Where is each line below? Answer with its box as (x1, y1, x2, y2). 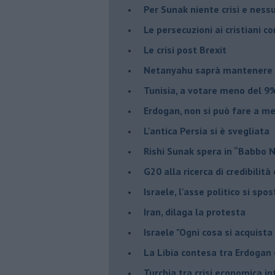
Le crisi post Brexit (144, 43, 227, 56)
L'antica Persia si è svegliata (144, 124, 269, 137)
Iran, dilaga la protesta (144, 205, 246, 218)
